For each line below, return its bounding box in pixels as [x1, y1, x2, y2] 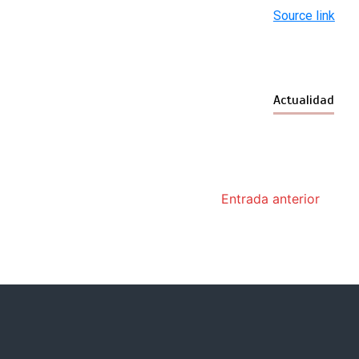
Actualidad [272, 91, 334, 108]
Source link [272, 7, 335, 23]
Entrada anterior [220, 190, 320, 207]
